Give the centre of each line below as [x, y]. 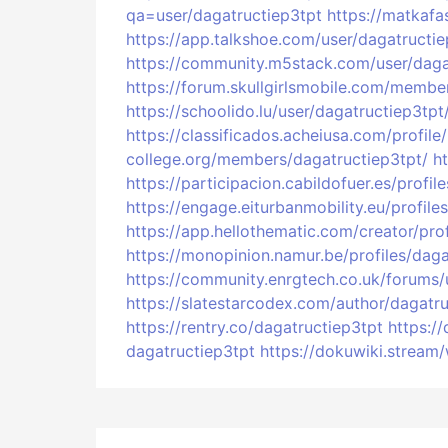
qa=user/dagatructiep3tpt [224, 15]
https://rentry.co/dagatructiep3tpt [254, 327]
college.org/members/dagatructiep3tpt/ [277, 159]
